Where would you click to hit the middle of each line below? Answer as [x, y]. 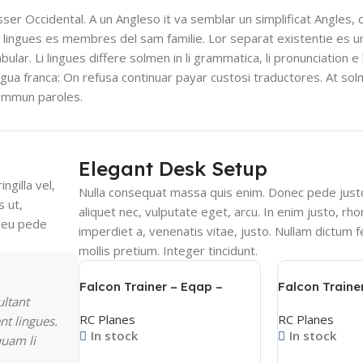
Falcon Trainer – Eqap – [152, 286]
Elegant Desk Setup [173, 169]
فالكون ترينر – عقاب [132, 303]
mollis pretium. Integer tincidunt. [169, 250]
